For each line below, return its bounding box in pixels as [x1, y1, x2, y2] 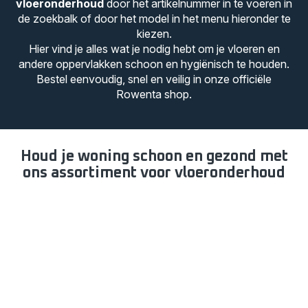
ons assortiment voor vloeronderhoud [23, 166, 285, 181]
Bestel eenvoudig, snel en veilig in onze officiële [36, 72, 272, 86]
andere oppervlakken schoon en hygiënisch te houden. [19, 57, 289, 71]
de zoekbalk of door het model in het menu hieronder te [17, 12, 291, 25]
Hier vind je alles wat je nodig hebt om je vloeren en [28, 42, 280, 56]
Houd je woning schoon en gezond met [20, 149, 288, 164]
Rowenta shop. [116, 87, 192, 101]
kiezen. [136, 27, 172, 41]
